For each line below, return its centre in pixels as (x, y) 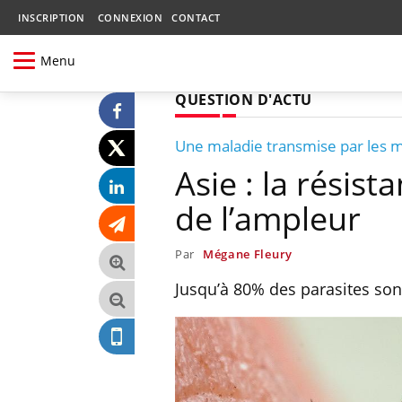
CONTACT (196, 17)
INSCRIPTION (52, 17)
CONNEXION (130, 17)
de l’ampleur (268, 218)
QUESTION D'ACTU (244, 99)
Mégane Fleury (247, 253)
